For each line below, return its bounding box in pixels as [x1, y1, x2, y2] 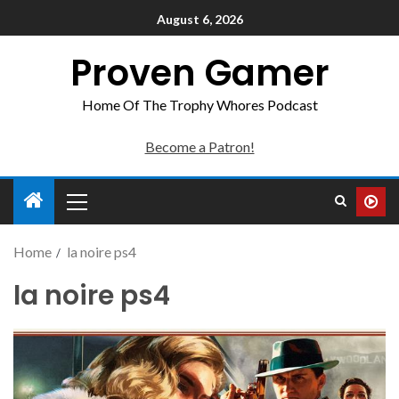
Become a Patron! [144, 138, 255, 155]
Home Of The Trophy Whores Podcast [81, 96, 318, 113]
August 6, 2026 [156, 12, 243, 28]
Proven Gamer [69, 48, 330, 98]
